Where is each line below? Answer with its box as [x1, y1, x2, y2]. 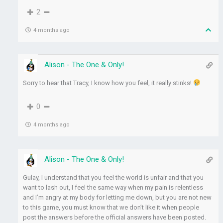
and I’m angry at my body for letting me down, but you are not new [23, 194, 212, 202]
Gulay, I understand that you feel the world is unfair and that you [23, 174, 204, 182]
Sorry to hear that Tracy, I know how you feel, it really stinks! [23, 79, 194, 87]
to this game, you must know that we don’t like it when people [23, 204, 200, 212]
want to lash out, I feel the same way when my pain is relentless [23, 184, 204, 192]
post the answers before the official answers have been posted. [23, 214, 207, 222]
